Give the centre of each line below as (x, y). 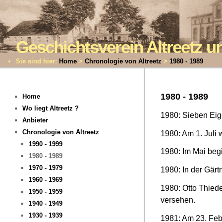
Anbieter (35, 120)
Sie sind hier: (37, 61)
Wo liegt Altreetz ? (50, 108)
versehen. (178, 200)
